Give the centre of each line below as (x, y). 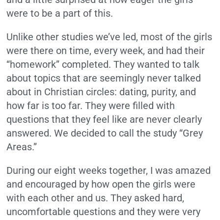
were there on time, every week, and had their (106, 50)
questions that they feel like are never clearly (104, 119)
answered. (29, 133)
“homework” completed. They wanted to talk (103, 64)
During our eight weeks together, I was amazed (109, 170)
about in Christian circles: (62, 92)
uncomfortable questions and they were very (104, 211)
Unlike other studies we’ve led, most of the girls (110, 37)
